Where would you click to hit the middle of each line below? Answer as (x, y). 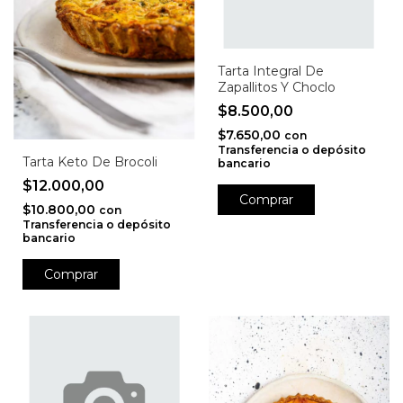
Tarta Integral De (270, 71)
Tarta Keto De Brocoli (90, 161)
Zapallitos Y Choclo (276, 87)
